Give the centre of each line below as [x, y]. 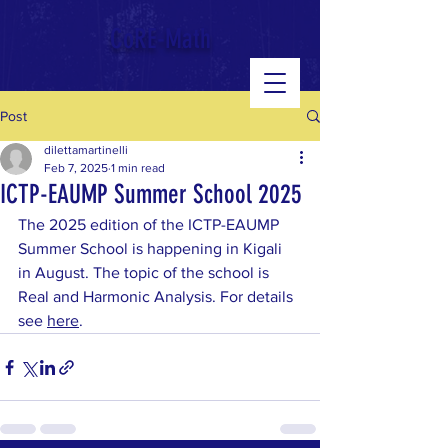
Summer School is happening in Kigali [152, 248]
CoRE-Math [160, 39]
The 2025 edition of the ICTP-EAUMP [150, 224]
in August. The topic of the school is [145, 272]
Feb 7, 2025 [76, 168]
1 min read [138, 168]
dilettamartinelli [86, 150]
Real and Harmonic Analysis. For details [157, 296]
